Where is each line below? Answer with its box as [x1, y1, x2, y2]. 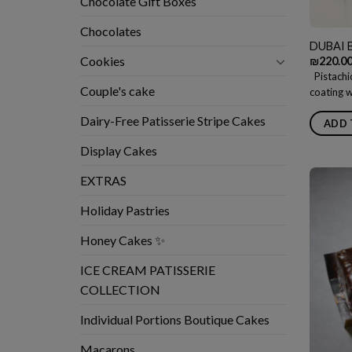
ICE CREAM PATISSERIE [80, 262, 215, 278]
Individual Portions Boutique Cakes [80, 312, 269, 328]
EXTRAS [80, 173, 126, 189]
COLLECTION [80, 282, 160, 298]
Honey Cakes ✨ [80, 233, 165, 248]
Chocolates [80, 24, 141, 39]
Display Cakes [80, 143, 157, 159]
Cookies [80, 53, 125, 69]
